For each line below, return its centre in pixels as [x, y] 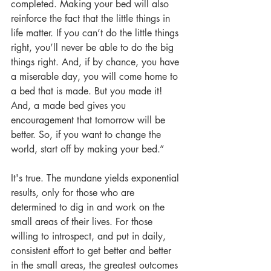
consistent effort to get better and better [93, 251]
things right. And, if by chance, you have [96, 62]
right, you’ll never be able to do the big [94, 47]
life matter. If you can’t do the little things [96, 33]
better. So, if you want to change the [87, 135]
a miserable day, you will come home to [96, 77]
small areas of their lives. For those [83, 222]
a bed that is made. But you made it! [88, 91]
